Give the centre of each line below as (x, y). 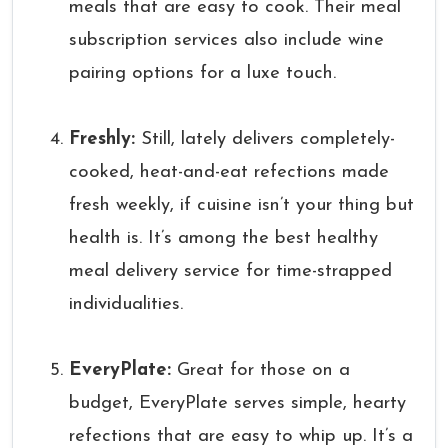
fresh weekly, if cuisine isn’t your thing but (241, 205)
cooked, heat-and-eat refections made (229, 172)
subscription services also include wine (226, 40)
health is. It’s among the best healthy (223, 238)
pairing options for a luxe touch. (202, 73)
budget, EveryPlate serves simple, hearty (237, 403)
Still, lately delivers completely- (265, 139)
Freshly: (102, 139)
